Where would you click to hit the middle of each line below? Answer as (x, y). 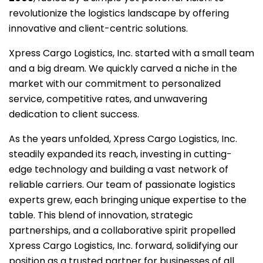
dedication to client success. (74, 114)
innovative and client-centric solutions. (98, 28)
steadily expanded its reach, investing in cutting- (120, 154)
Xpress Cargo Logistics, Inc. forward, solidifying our (124, 246)
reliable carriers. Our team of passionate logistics (122, 185)
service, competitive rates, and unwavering (108, 99)
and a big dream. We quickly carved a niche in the (123, 68)
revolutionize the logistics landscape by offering (119, 13)
